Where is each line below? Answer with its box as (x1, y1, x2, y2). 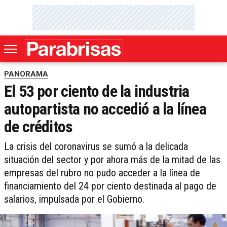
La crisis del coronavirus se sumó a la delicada (4, 140, 188, 153)
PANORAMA (4, 69, 48, 79)
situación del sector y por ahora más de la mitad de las (4, 154, 220, 166)
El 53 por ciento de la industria (4, 82, 190, 101)
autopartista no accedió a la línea (4, 99, 206, 119)
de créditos (4, 117, 73, 137)
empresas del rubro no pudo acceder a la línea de (4, 167, 200, 179)
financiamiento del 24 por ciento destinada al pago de (4, 180, 216, 193)
